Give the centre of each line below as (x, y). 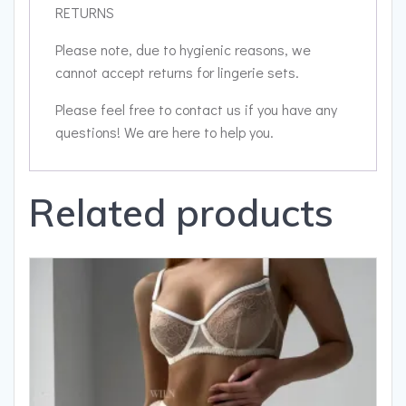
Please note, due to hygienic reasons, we (183, 50)
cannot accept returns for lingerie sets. (177, 72)
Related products (181, 213)
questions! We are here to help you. (164, 132)
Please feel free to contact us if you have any (196, 110)
